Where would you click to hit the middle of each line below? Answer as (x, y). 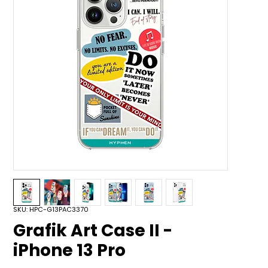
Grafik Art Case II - (93, 231)
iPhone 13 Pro (70, 250)
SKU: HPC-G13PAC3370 (51, 209)
